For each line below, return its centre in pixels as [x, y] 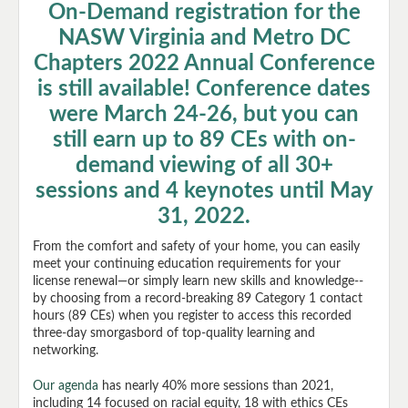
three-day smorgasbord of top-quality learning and [174, 333]
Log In [124, 374]
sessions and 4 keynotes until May [204, 191]
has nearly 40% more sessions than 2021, [216, 386]
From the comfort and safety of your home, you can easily [196, 246]
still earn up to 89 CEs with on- [204, 140]
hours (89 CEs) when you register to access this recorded [192, 316]
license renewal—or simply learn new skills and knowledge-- [198, 281]
